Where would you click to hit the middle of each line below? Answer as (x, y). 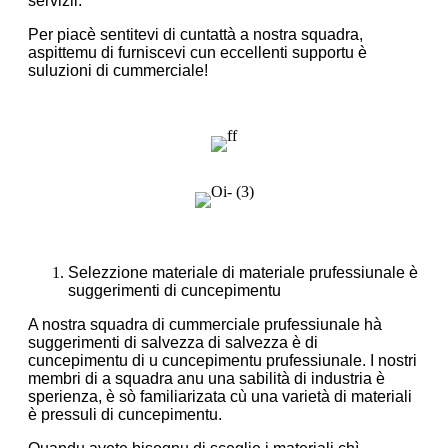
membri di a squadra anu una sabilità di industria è (206, 378)
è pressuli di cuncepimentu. (125, 414)
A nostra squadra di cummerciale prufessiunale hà (205, 324)
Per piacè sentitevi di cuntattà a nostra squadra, (195, 34)
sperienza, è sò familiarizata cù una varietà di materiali (220, 396)
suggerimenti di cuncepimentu (174, 290)
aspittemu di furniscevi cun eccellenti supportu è (197, 52)
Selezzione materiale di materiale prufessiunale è (243, 272)
